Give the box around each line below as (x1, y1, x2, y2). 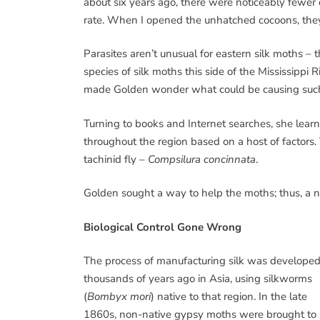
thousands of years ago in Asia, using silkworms (84, 271, 312, 286)
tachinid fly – (84, 151, 148, 166)
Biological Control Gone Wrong (84, 219, 241, 234)
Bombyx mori (87, 289, 151, 304)
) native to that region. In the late (151, 289, 307, 304)
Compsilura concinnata (148, 151, 256, 166)
